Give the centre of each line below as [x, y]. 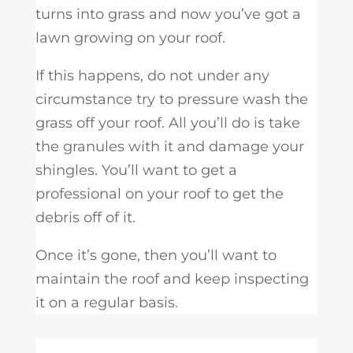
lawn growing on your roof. [130, 38]
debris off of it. [85, 218]
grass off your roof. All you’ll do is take [167, 123]
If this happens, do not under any [152, 76]
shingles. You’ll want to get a [136, 171]
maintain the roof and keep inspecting [172, 279]
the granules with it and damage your [169, 147]
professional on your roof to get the [159, 194]
